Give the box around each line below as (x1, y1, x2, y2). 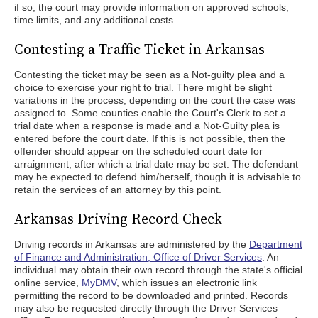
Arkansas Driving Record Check (14, 209, 222, 229)
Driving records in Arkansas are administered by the (14, 238, 249, 250)
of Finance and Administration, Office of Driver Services (14, 251, 262, 263)
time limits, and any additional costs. (14, 14, 176, 26)
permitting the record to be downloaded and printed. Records (14, 290, 288, 301)
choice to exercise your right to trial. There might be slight (14, 82, 272, 93)
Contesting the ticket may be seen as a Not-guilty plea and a (14, 69, 285, 80)
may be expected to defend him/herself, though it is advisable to (14, 171, 301, 182)
